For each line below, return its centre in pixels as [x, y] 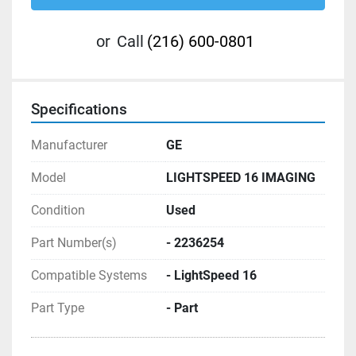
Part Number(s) [74, 243]
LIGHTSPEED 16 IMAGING [241, 178]
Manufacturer [69, 145]
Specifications [79, 110]
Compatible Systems [89, 276]
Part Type [58, 308]
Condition [58, 211]
